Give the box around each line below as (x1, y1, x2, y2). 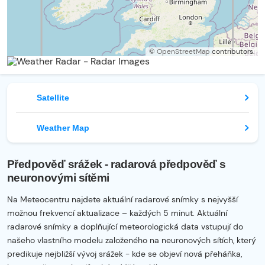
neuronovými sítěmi (7, 172, 109, 184)
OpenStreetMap (157, 47, 210, 56)
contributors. (210, 47, 254, 56)
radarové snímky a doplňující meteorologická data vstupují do (7, 221, 243, 232)
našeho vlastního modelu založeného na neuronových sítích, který (7, 235, 256, 245)
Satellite (37, 93, 69, 102)
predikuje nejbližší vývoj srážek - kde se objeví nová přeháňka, (7, 248, 242, 259)
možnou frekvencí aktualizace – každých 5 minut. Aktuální (7, 208, 227, 218)
